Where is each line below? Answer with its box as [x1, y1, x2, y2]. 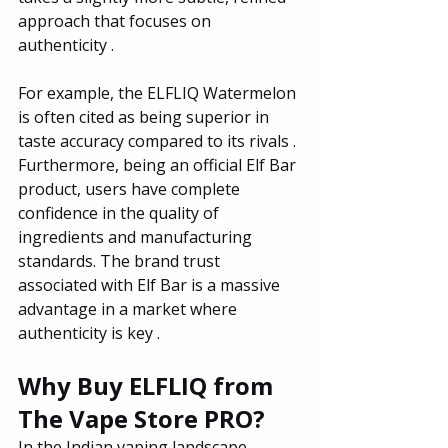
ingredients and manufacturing [18, 225, 256, 248]
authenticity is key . [18, 321, 160, 344]
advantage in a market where [18, 297, 241, 320]
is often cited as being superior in [18, 105, 273, 128]
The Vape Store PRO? [18, 401, 265, 435]
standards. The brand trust [18, 249, 224, 272]
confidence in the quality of [18, 201, 223, 224]
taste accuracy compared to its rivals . [18, 129, 300, 152]
